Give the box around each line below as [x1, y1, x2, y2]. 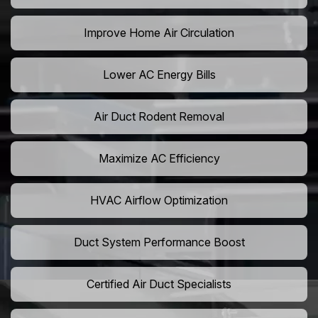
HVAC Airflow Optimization [90, 193, 228, 208]
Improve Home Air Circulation [84, 26, 234, 40]
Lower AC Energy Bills [102, 67, 216, 82]
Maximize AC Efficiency [98, 151, 220, 166]
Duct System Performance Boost [73, 235, 245, 250]
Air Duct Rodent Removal [94, 109, 224, 124]
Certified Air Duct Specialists [87, 277, 231, 292]
